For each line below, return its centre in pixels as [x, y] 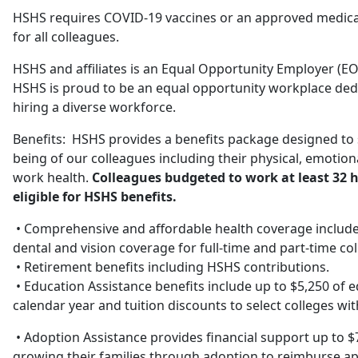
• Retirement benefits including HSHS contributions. [171, 267]
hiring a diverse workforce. [94, 107]
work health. [52, 177]
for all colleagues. [66, 37]
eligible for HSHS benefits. [95, 197]
